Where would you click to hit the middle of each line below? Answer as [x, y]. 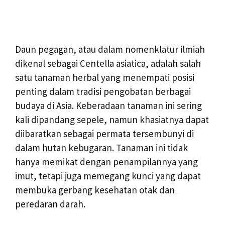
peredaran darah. [50, 204]
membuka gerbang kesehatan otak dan [95, 190]
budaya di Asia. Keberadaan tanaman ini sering [108, 105]
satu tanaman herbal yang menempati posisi [105, 77]
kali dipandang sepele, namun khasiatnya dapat [112, 120]
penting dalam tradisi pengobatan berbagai [103, 91]
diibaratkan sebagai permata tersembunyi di [104, 134]
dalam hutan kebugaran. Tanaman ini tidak [101, 148]
